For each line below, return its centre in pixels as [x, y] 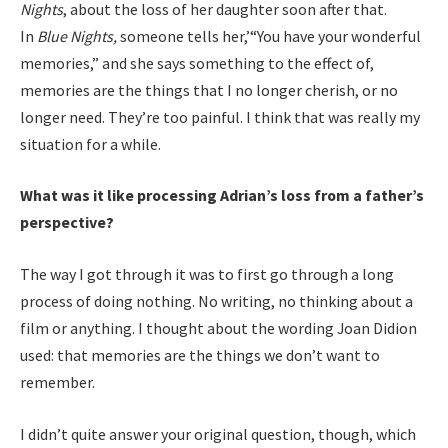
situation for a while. [90, 143]
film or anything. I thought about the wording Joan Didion [218, 328]
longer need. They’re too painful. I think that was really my [220, 116]
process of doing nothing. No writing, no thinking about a [216, 301]
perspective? [67, 222]
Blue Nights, [78, 35]
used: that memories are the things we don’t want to [200, 355]
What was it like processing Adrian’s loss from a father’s [222, 195]
